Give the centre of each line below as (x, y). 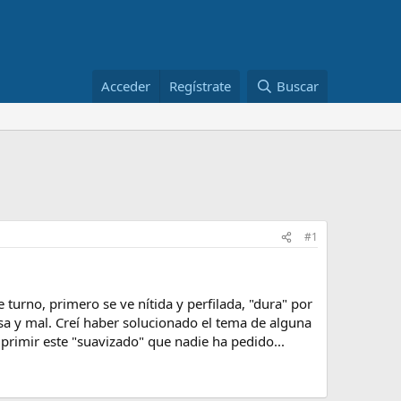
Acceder (126, 86)
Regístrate (200, 86)
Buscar (298, 86)
